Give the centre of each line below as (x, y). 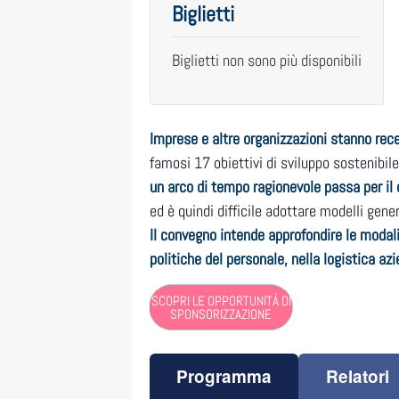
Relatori (357, 377)
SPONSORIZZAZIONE (221, 314)
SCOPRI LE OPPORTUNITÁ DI (221, 301)
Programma (224, 377)
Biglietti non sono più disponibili (267, 61)
